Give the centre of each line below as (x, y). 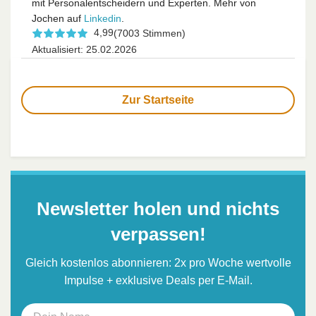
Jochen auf (58, 18)
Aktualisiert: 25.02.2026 (84, 49)
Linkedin (103, 18)
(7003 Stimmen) (150, 33)
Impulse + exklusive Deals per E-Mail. (158, 280)
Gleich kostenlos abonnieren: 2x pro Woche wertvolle (158, 262)
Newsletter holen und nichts (158, 208)
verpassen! (158, 234)
